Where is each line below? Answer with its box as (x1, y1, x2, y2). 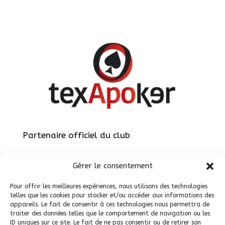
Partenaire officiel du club (22, 130, 130, 140)
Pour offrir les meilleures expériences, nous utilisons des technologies (10, 183, 207, 190)
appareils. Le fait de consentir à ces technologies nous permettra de (10, 201, 209, 208)
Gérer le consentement (72, 161, 153, 170)
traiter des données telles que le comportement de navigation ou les (10, 210, 210, 217)
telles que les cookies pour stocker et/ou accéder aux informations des (10, 192, 214, 199)
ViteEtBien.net (86, 203, 145, 214)
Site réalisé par (22, 203, 86, 214)
